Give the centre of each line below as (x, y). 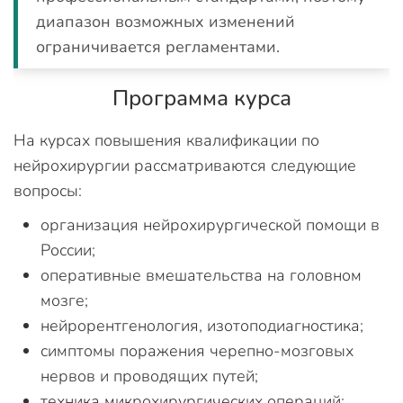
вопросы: (48, 190)
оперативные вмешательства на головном (201, 275)
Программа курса (201, 98)
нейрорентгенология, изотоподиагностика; (202, 325)
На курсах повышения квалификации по (166, 140)
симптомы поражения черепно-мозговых (197, 350)
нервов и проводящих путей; (149, 376)
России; (68, 250)
